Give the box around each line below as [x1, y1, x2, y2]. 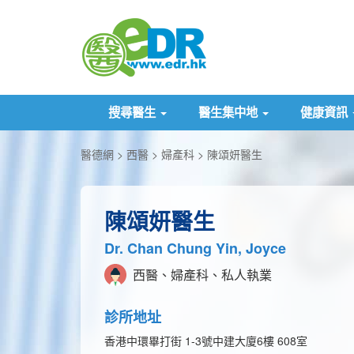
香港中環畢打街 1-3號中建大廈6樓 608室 [104, 333, 307, 348]
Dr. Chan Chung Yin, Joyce [104, 238, 286, 258]
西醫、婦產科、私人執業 [130, 265, 272, 284]
